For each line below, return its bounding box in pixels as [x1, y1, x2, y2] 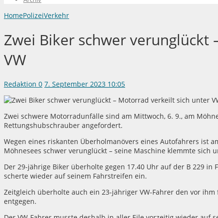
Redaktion [4, 79, 36, 89]
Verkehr [44, 10, 69, 20]
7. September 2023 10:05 [44, 79, 125, 89]
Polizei [23, 10, 44, 20]
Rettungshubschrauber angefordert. [4, 121, 123, 130]
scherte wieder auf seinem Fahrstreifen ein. [4, 171, 147, 181]
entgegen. [4, 197, 36, 206]
